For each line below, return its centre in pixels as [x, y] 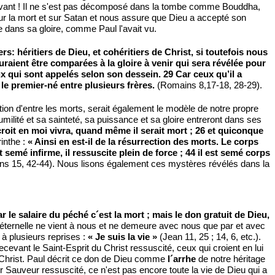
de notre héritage [230, 259]
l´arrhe [182, 259]
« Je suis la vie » [122, 237]
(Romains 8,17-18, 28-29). [208, 85]
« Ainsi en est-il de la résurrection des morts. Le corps [143, 141]
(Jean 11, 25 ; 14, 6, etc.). [209, 237]
